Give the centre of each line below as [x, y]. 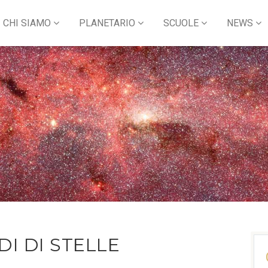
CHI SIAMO [27, 23]
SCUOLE [181, 23]
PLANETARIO [107, 23]
